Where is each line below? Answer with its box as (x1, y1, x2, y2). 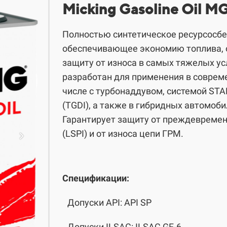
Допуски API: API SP (67, 197, 152, 208)
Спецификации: (62, 172, 129, 183)
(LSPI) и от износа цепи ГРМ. (62, 128, 183, 139)
